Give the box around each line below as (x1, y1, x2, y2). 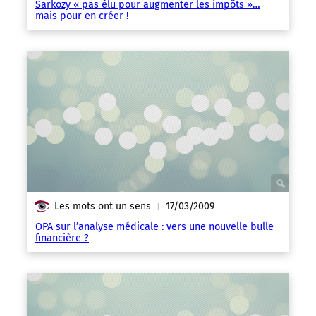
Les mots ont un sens (54, 200, 152, 213)
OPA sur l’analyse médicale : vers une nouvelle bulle (35, 220, 274, 233)
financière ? (35, 231, 89, 245)
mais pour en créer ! (35, 9, 128, 23)
